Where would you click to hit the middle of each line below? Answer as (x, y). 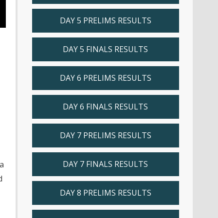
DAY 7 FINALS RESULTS (105, 164)
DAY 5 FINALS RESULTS (105, 49)
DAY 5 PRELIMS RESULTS (105, 20)
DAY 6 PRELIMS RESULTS (105, 78)
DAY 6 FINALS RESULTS (105, 107)
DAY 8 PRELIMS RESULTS (105, 193)
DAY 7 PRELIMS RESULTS (105, 135)
